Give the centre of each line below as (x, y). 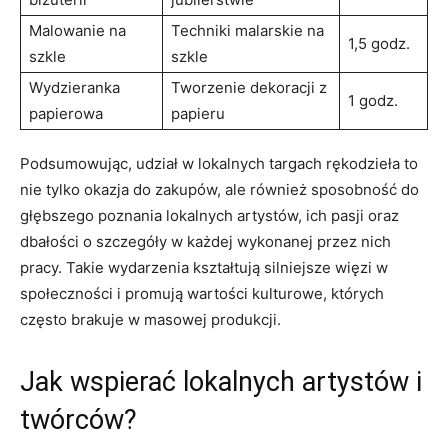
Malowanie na (77, 30)
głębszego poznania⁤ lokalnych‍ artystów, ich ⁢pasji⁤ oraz (209, 215)
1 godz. (373, 100)
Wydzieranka (74, 87)
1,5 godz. (379, 43)
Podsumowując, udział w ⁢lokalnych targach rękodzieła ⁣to (219, 163)
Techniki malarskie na (247, 30)
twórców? (78, 419)
